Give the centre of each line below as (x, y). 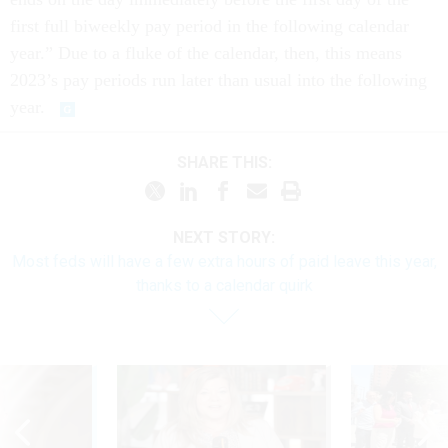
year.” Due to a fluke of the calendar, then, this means (206, 53)
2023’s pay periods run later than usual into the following (218, 80)
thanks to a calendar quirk (224, 286)
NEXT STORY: (224, 238)
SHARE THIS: (229, 162)
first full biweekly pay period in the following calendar (209, 26)
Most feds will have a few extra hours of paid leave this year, (224, 262)
